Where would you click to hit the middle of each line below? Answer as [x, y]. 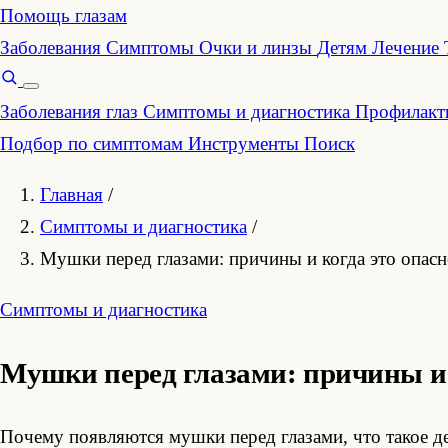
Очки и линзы [258, 47]
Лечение [408, 47]
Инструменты [246, 143]
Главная [71, 194]
